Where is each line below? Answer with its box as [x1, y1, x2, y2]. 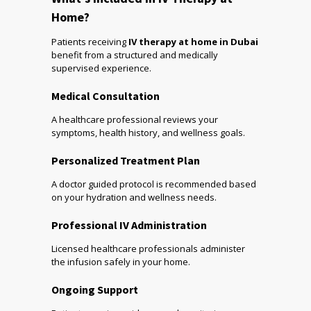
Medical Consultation [51, 89, 160, 103]
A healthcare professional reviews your [51, 113, 218, 126]
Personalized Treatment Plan [51, 153, 200, 168]
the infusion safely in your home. [51, 255, 190, 269]
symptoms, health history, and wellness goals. [51, 126, 245, 140]
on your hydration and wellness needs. [51, 191, 217, 204]
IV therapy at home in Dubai [128, 35, 258, 49]
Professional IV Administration [51, 218, 207, 233]
